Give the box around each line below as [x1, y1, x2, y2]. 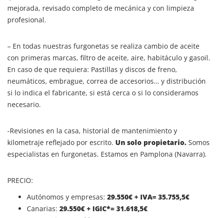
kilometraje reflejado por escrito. [7, 137, 115, 147]
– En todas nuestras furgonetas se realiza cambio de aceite [7, 41, 200, 51]
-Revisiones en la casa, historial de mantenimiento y [7, 126, 177, 135]
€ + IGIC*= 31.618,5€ [81, 203, 147, 213]
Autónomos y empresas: [27, 192, 107, 201]
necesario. [7, 99, 41, 109]
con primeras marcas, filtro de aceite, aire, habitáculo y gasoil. [7, 53, 210, 62]
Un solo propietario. [115, 137, 188, 147]
